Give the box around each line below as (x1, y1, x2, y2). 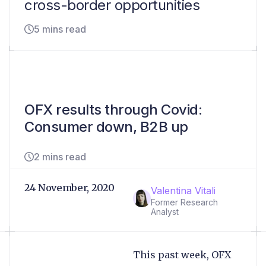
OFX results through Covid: (24, 101, 202, 119)
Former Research (150, 197, 218, 208)
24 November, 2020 (24, 182, 115, 194)
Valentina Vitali (150, 185, 216, 197)
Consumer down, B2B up (24, 118, 188, 136)
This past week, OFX (133, 249, 231, 261)
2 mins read (34, 151, 86, 163)
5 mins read (34, 23, 86, 36)
